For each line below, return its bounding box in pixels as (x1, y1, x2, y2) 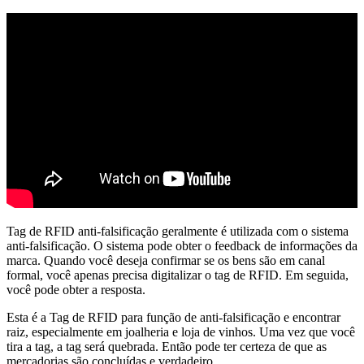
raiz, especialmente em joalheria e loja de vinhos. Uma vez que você (6, 324, 355, 339)
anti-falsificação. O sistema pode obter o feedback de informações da (6, 238, 357, 253)
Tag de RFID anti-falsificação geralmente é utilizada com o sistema (6, 223, 349, 238)
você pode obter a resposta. (6, 282, 145, 297)
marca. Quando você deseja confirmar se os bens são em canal (6, 253, 325, 267)
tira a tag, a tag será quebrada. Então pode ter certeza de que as (6, 339, 327, 353)
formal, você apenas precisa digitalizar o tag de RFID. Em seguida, (6, 267, 349, 282)
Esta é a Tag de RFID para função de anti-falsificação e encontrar (6, 310, 340, 324)
